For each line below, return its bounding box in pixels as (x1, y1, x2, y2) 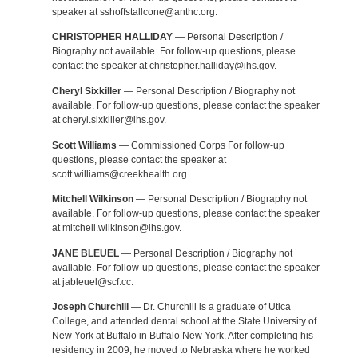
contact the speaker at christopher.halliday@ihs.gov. (51, 60, 276, 72)
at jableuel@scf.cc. (51, 276, 133, 288)
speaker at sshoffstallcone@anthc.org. (51, 6, 217, 18)
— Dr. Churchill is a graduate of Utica (128, 301, 291, 313)
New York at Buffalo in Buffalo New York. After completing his (51, 330, 313, 342)
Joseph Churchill (51, 301, 129, 313)
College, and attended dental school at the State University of (51, 316, 316, 328)
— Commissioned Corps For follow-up (116, 139, 284, 151)
